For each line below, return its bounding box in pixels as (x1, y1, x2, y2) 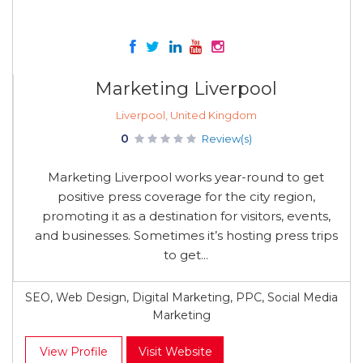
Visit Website (138, 344, 212, 359)
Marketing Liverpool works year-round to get (48, 169, 324, 185)
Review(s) (201, 132, 252, 145)
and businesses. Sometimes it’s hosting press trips (34, 228, 338, 243)
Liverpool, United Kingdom (115, 109, 257, 122)
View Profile (40, 344, 108, 359)
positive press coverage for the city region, (57, 189, 315, 204)
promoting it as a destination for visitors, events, (41, 208, 331, 224)
